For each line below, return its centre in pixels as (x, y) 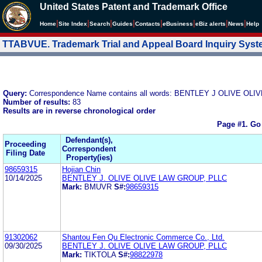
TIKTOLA (100, 254)
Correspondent (89, 149)
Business (180, 24)
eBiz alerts (211, 24)
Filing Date (25, 153)
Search (100, 24)
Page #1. (234, 125)
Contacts (148, 24)
